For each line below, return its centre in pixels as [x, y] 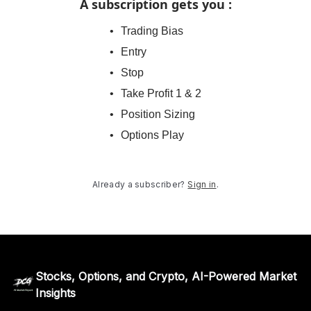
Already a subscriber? [139, 184]
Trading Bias [152, 31]
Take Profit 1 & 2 [161, 93]
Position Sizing [158, 114]
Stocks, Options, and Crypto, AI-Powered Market [166, 276]
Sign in [202, 184]
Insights [55, 293]
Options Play [152, 135]
